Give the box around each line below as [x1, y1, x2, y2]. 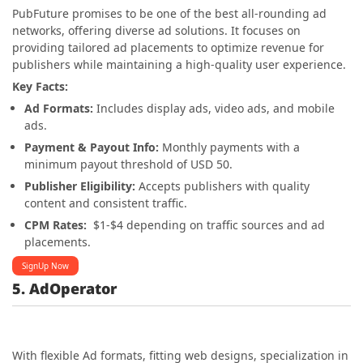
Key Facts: [12, 79, 71, 95]
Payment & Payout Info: [24, 139, 162, 156]
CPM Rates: [24, 217, 87, 233]
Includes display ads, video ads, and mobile [96, 100, 335, 117]
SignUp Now [22, 259, 69, 271]
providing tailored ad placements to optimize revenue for [12, 40, 324, 56]
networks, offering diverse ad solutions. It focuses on [12, 23, 301, 39]
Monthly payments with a [162, 139, 300, 156]
